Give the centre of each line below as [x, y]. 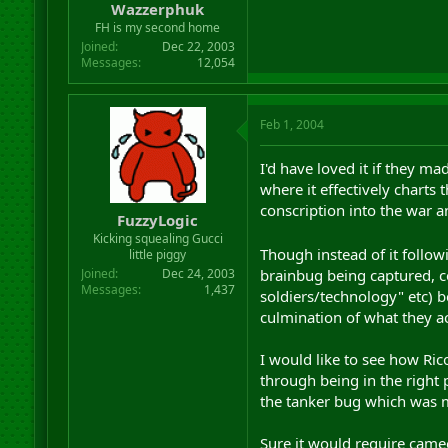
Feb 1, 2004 [291, 124]
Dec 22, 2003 [198, 46]
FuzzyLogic [158, 220]
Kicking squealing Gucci [157, 238]
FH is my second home [158, 27]
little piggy [158, 254]
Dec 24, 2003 [198, 273]
